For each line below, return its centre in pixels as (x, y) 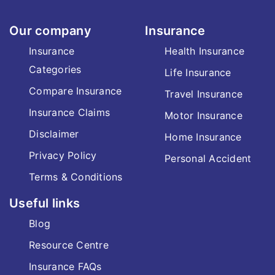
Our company (50, 31)
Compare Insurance (76, 91)
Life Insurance (198, 72)
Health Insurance (205, 51)
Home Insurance (203, 137)
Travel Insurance (204, 94)
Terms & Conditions (76, 177)
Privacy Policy (63, 155)
